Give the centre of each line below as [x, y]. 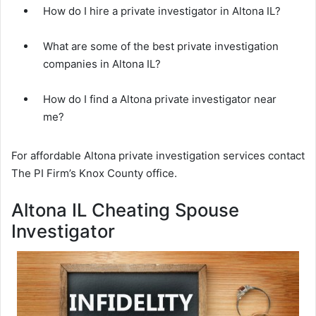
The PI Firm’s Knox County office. [94, 174]
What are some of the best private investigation [161, 47]
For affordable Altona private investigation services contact [158, 156]
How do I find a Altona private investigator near [160, 99]
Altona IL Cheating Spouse [125, 210]
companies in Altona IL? [102, 64]
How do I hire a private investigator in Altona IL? [162, 11]
